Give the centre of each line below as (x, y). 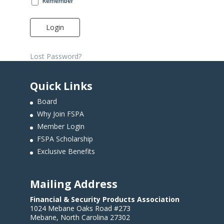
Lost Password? (55, 56)
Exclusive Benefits (66, 151)
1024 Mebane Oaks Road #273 (80, 208)
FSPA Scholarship (65, 139)
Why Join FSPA (60, 114)
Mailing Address (73, 184)
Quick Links (61, 86)
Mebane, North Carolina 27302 (80, 217)
